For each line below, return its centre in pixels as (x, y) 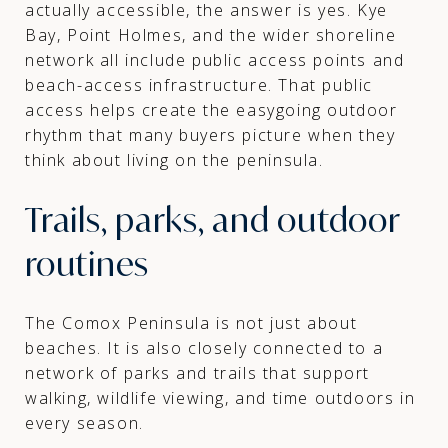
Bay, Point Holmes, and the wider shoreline (211, 34)
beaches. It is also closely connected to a (204, 347)
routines (87, 263)
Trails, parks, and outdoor (212, 219)
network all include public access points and (215, 59)
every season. (84, 422)
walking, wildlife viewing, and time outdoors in (220, 397)
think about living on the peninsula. (174, 159)
